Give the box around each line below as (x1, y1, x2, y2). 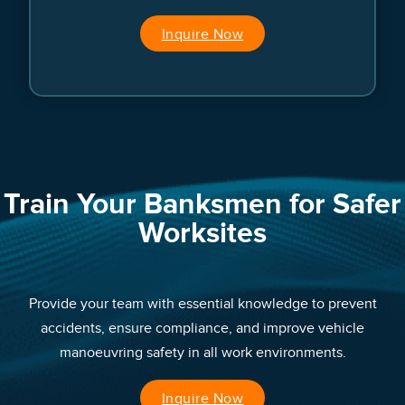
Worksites (138, 216, 267, 252)
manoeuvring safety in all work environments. (59, 344, 346, 363)
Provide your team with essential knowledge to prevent (28, 295, 377, 314)
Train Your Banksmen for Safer (4, 187, 401, 223)
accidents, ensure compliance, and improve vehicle (41, 319, 364, 338)
